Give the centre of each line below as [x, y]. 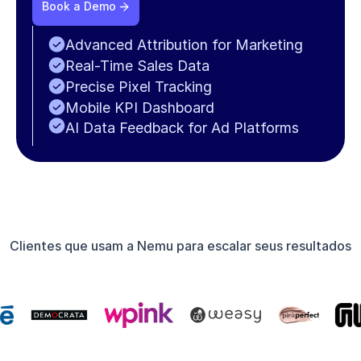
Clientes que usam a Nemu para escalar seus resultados [180, 246]
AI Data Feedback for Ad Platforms [182, 128]
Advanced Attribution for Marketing [184, 44]
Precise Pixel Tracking [139, 86]
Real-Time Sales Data [137, 65]
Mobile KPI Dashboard [140, 107]
